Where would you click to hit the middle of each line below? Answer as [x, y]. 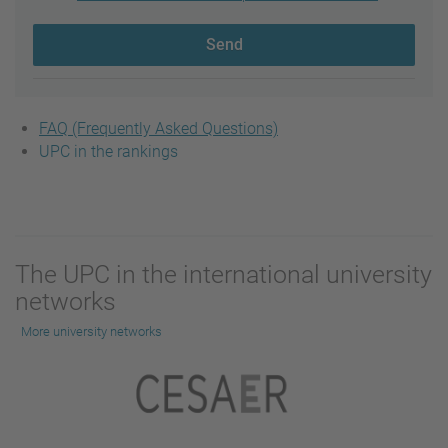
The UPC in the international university [223, 275]
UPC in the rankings [108, 152]
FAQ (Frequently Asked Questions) [158, 129]
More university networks [91, 332]
